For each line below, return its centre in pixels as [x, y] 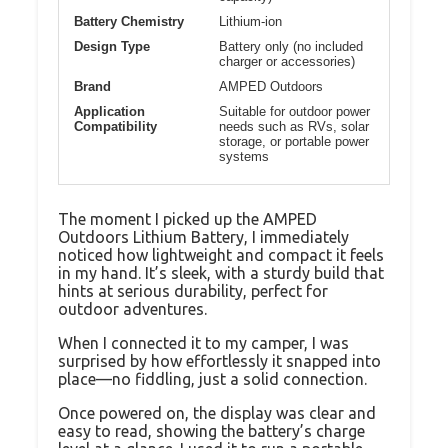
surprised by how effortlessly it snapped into [219, 360]
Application [109, 111]
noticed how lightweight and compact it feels [221, 254]
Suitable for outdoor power [294, 111]
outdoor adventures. [132, 308]
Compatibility [115, 126]
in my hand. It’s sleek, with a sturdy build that [221, 272]
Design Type [112, 46]
